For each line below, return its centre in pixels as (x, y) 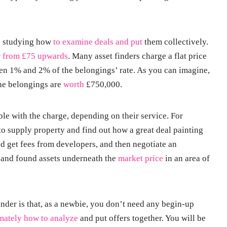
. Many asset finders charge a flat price (137, 56)
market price (141, 159)
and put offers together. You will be (142, 218)
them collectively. (175, 42)
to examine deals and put (97, 42)
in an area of (186, 159)
